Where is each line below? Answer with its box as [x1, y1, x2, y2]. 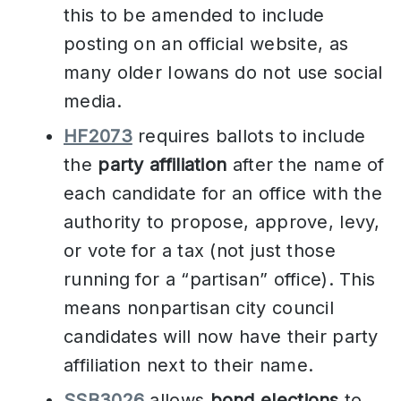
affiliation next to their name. [64, 354, 314, 377]
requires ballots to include [132, 125, 366, 148]
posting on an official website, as [64, 32, 349, 55]
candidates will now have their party [64, 326, 379, 348]
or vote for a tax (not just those [64, 240, 336, 262]
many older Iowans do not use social [64, 61, 383, 83]
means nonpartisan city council [64, 297, 334, 320]
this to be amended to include [64, 4, 325, 26]
